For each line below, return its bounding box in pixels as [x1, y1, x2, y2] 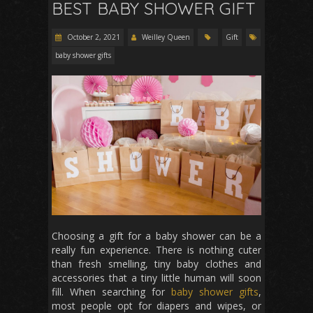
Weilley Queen [142, 32, 190, 42]
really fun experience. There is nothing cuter [52, 243, 261, 257]
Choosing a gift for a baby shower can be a [52, 229, 261, 243]
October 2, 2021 [65, 32, 120, 42]
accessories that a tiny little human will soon [52, 271, 261, 285]
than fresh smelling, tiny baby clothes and [52, 257, 261, 271]
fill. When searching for [52, 285, 171, 299]
